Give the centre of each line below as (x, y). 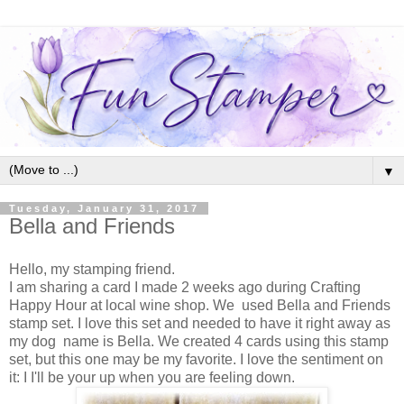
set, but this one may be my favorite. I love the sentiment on (196, 359)
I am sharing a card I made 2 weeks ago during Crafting (185, 287)
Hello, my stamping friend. (92, 269)
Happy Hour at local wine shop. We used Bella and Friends (200, 305)
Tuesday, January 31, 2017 (104, 208)
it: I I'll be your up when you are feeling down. (152, 377)
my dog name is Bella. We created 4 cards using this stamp (199, 341)
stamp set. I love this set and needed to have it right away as (200, 323)
